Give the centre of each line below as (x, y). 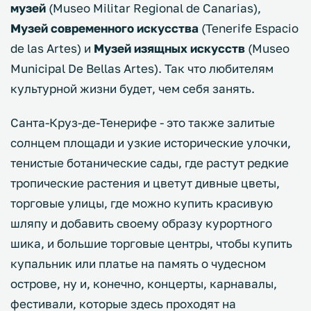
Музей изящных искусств (171, 49)
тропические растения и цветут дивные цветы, (145, 183)
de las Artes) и (52, 49)
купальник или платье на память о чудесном (138, 264)
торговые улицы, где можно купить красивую (142, 203)
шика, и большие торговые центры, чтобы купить (151, 244)
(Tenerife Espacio (249, 28)
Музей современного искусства (104, 28)
